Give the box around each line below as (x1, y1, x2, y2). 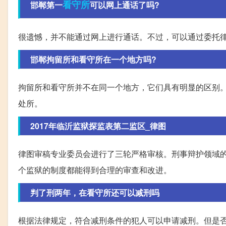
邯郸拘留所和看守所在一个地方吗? (30, 53, 156, 65)
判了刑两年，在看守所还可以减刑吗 (30, 186, 159, 198)
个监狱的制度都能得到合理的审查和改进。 (18, 163, 172, 176)
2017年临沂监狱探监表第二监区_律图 (30, 120, 166, 132)
